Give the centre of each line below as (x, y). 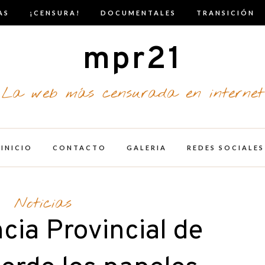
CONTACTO (79, 148)
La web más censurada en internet (132, 93)
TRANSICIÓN (226, 13)
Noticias (43, 203)
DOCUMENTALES (138, 13)
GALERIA (146, 148)
